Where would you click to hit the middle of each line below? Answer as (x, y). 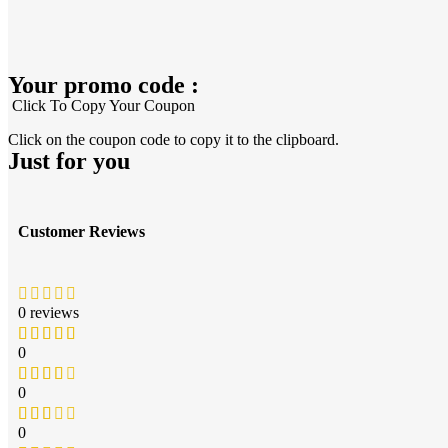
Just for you (69, 160)
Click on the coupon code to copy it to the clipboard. (175, 139)
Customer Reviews (81, 232)
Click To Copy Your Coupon (101, 105)
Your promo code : (103, 84)
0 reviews (48, 313)
